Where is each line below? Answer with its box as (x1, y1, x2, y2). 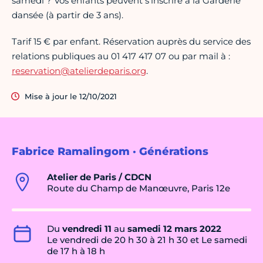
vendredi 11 (62, 223, 112, 235)
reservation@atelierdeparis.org (12, 65, 146, 77)
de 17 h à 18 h (47, 245, 105, 257)
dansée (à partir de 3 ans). (12, 9, 123, 21)
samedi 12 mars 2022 (127, 223, 221, 235)
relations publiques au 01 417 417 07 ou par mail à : (12, 50, 230, 62)
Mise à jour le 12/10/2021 (25, 92, 117, 102)
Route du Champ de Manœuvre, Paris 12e (47, 183, 230, 194)
